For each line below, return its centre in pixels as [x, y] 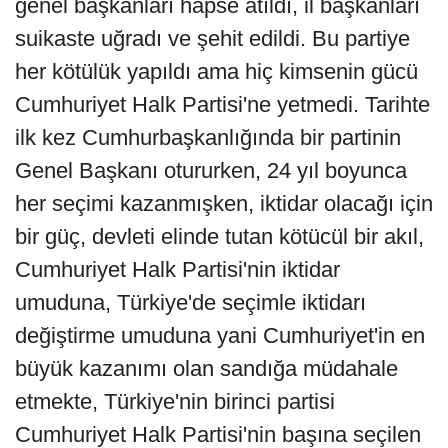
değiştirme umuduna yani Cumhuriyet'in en [220, 336]
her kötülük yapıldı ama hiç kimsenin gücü [216, 72]
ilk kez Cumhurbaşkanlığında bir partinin [208, 138]
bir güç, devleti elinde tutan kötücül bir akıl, [219, 237]
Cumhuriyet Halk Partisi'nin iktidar [177, 270]
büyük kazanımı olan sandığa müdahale [206, 369]
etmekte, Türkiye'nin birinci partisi [175, 402]
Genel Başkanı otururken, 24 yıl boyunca [211, 171]
